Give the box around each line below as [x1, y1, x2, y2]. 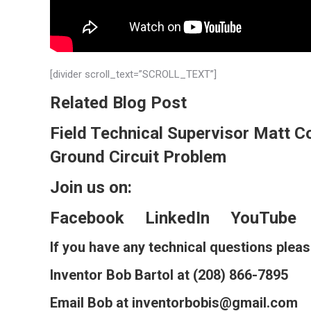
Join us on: [50, 178, 132, 197]
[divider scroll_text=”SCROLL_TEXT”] [50, 68, 217, 81]
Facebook [50, 208, 124, 228]
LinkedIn [145, 208, 210, 228]
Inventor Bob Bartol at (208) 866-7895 [50, 267, 288, 283]
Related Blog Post [50, 93, 187, 112]
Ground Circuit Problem [50, 147, 226, 167]
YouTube [230, 208, 296, 228]
